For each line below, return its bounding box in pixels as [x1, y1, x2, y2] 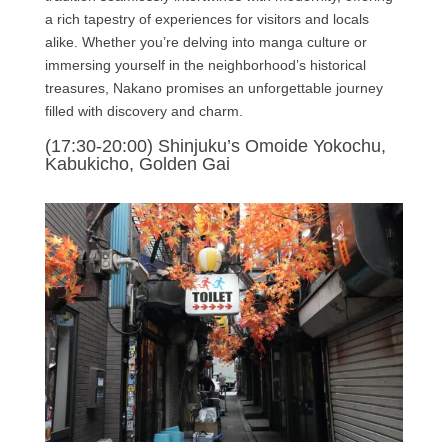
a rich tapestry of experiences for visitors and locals [44, 10, 369, 27]
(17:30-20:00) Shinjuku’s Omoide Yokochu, [44, 135, 386, 156]
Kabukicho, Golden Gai [44, 153, 230, 174]
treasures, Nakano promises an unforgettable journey [44, 79, 383, 96]
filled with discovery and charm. [44, 102, 243, 119]
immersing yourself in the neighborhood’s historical [44, 56, 366, 73]
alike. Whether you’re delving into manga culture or [44, 33, 367, 50]
